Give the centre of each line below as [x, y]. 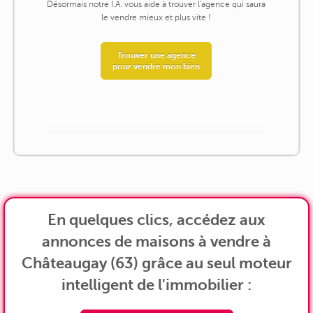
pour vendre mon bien [156, 67]
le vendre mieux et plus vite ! [156, 18]
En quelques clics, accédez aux [156, 219]
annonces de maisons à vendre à [156, 241]
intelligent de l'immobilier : [156, 284]
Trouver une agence [156, 56]
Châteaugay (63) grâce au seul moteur [156, 263]
